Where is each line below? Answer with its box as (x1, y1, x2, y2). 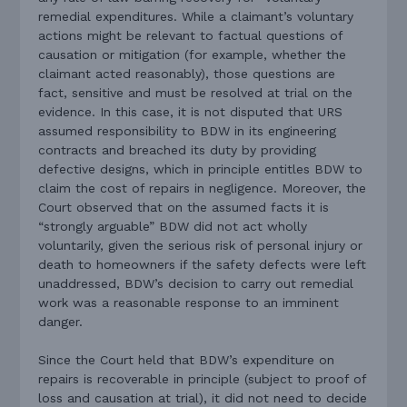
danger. (38, 314, 84, 330)
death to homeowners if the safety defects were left (38, 257, 367, 273)
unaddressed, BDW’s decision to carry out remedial (38, 276, 354, 292)
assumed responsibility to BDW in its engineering (38, 124, 337, 139)
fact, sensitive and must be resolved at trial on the (38, 85, 353, 101)
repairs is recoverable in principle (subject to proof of (38, 372, 367, 387)
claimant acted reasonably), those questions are (38, 66, 336, 82)
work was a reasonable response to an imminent (38, 295, 340, 311)
